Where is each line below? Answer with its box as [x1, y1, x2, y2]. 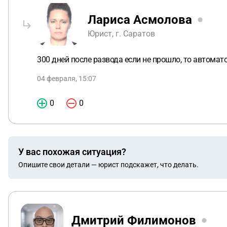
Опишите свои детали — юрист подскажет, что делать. [18, 160, 199, 169]
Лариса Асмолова [88, 12, 192, 27]
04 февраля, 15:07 [37, 74, 96, 83]
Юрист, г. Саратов [88, 28, 155, 39]
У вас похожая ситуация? [18, 146, 126, 157]
